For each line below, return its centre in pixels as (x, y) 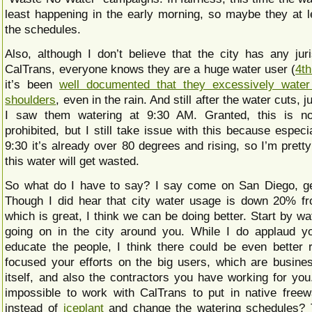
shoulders (31, 100)
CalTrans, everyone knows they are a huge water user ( (150, 69)
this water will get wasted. (72, 161)
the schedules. (43, 29)
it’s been (32, 84)
